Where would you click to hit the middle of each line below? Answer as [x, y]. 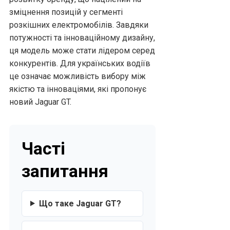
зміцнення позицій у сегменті [66, 12]
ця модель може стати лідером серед [82, 50]
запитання [65, 171]
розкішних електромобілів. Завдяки [79, 25]
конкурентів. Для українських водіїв [80, 63]
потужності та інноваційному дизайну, [82, 37]
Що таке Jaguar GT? [80, 203]
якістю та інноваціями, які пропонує [78, 89]
